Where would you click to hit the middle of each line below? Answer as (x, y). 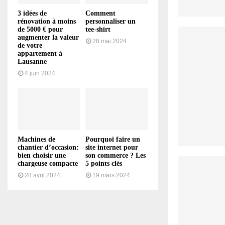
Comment (100, 14)
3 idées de (32, 14)
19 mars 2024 (111, 175)
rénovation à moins (47, 22)
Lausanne (32, 62)
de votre (30, 46)
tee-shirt (98, 30)
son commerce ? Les (116, 155)
